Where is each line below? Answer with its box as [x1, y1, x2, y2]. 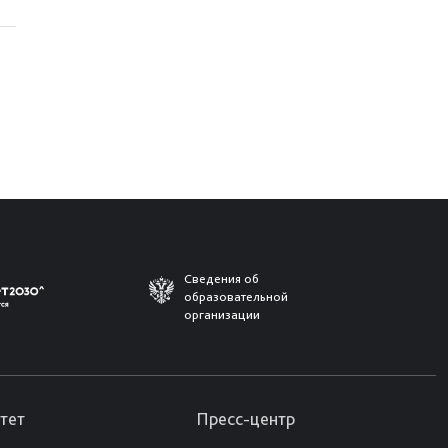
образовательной [184, 289, 288, 304]
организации [184, 307, 260, 322]
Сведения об [184, 271, 259, 286]
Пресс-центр [196, 408, 295, 429]
